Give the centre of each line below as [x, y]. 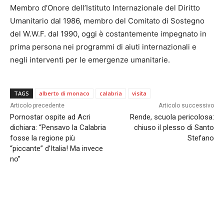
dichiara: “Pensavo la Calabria [58, 127]
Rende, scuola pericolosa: [172, 117]
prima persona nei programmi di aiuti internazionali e [103, 46]
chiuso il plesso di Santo [174, 127]
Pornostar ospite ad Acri [50, 117]
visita [139, 93]
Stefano [200, 138]
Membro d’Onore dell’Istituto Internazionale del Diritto [105, 7]
